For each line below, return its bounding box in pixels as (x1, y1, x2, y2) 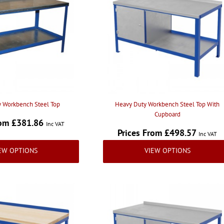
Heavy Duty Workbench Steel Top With (115, 99, 220, 108)
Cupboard (154, 109, 180, 118)
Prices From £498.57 (117, 126, 199, 138)
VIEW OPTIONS (144, 145, 190, 155)
